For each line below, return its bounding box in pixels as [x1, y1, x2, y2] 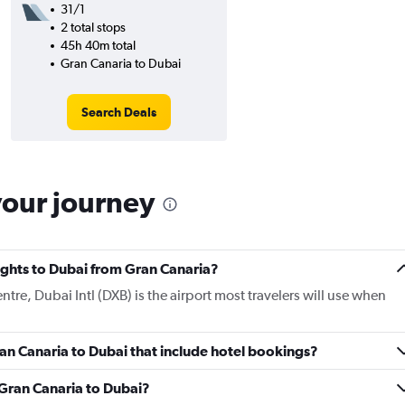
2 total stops [60, 20, 126, 34]
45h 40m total [60, 38, 136, 52]
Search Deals [80, 105, 156, 119]
